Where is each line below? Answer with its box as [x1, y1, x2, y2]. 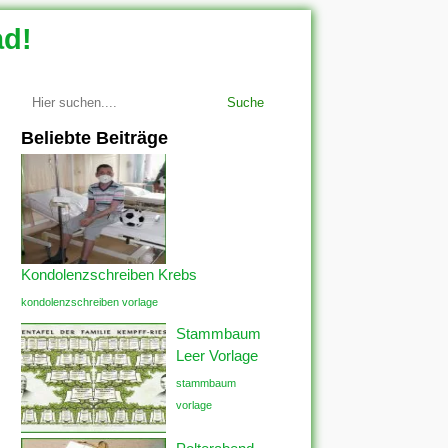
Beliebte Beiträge [21, 128, 168, 148]
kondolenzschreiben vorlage [21, 296, 158, 308]
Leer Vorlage [176, 347, 258, 364]
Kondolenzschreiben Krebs [21, 266, 197, 283]
